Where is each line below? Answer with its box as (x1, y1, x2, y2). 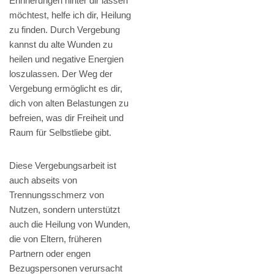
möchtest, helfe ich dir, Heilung (9, 10, 131, 21)
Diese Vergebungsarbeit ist (9, 160, 116, 171)
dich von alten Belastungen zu (9, 98, 128, 109)
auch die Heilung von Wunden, (9, 219, 130, 230)
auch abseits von (9, 175, 77, 186)
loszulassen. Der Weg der (9, 68, 113, 80)
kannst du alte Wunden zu (9, 39, 113, 50)
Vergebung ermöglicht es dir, (9, 83, 122, 94)
